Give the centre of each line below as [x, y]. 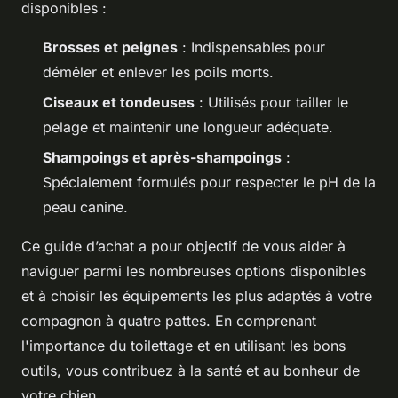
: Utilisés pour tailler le [271, 102]
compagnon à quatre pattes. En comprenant [169, 321]
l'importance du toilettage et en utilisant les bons [183, 346]
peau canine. [85, 207]
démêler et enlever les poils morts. [158, 72]
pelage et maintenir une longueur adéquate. [188, 127]
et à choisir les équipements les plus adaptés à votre [197, 296]
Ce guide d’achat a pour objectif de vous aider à [183, 247]
